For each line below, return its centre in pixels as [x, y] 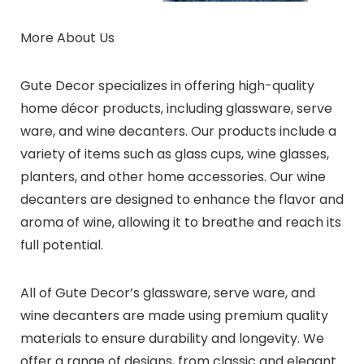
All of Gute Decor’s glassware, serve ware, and [167, 292]
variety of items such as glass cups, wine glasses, [174, 154]
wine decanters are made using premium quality [174, 315]
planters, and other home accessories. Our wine [173, 176]
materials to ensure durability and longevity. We [172, 338]
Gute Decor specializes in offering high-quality [167, 85]
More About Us [67, 37]
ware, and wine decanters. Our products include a [178, 131]
